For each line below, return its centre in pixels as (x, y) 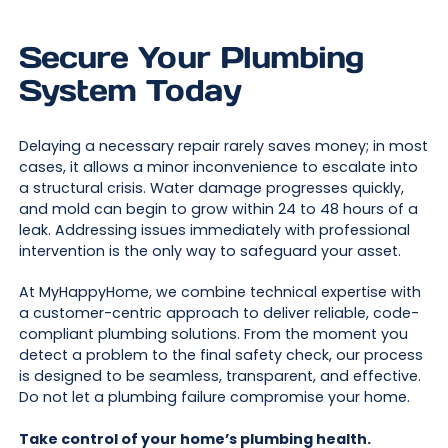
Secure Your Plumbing (191, 57)
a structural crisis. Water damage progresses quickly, (211, 187)
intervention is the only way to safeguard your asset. (209, 250)
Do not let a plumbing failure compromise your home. (214, 397)
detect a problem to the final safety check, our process (220, 355)
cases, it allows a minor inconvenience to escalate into (218, 166)
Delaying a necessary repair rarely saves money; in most (223, 145)
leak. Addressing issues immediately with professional (214, 229)
